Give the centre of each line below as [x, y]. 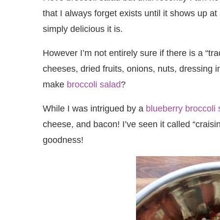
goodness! [63, 140]
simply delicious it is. [83, 29]
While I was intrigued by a [94, 109]
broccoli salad [94, 84]
